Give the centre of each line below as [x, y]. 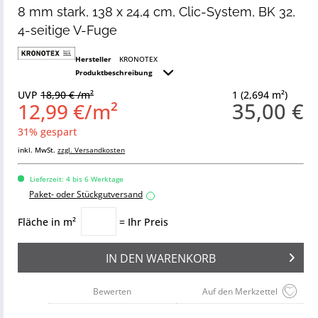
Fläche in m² [47, 222]
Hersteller [93, 59]
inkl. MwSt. [38, 150]
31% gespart [47, 132]
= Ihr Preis [144, 222]
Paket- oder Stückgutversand [86, 194]
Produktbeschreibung [115, 72]
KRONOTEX [138, 59]
